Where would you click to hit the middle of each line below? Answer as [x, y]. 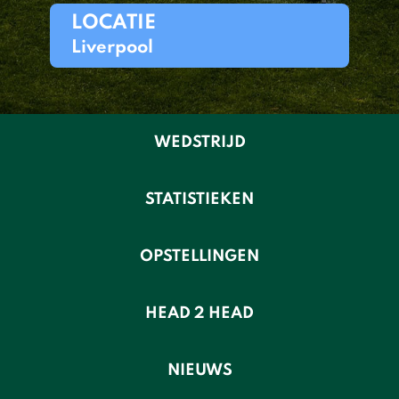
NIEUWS [199, 370]
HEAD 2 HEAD [199, 313]
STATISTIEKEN [199, 199]
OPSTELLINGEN [199, 256]
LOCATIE [114, 23]
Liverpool [112, 48]
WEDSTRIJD [199, 142]
